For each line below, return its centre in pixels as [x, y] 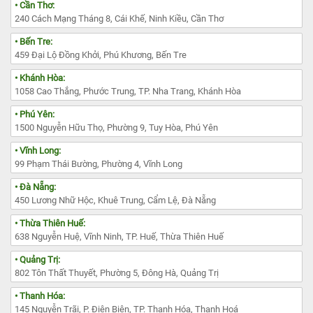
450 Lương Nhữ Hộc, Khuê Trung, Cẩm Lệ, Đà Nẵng [115, 200]
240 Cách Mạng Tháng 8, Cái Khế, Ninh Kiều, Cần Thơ [119, 18]
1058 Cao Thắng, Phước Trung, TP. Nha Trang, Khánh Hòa [128, 91]
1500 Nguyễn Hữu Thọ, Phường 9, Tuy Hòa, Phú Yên [116, 127]
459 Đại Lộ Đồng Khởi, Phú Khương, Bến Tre [101, 54]
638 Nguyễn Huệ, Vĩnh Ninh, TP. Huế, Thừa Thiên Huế [119, 236]
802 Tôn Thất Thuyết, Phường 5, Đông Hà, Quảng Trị [117, 272]
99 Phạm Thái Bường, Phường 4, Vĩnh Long [99, 163]
